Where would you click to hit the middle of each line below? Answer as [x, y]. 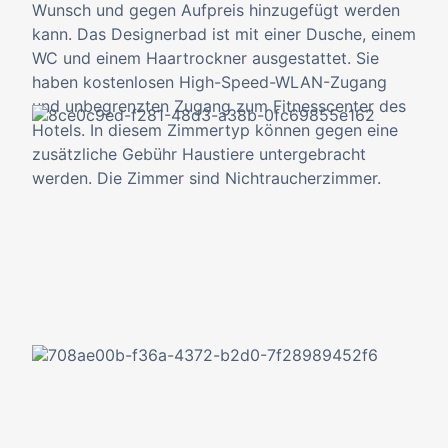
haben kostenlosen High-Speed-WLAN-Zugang [209, 82]
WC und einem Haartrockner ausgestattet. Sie [205, 58]
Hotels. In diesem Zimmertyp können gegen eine [215, 130]
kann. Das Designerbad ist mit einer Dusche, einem [224, 34]
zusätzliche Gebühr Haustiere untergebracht [199, 154]
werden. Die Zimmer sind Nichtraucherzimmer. [206, 178]
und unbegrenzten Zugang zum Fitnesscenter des [219, 106]
